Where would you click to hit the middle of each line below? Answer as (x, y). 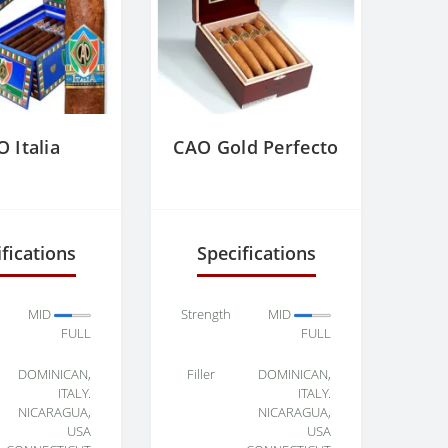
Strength (206, 314)
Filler (201, 374)
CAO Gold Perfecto (256, 147)
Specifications (256, 253)
